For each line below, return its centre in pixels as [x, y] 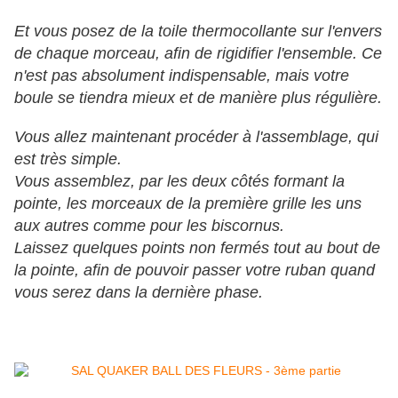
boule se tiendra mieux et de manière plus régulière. [198, 98]
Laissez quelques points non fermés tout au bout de [197, 248]
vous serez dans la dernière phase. [139, 293]
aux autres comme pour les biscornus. [149, 226]
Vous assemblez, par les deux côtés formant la [179, 182]
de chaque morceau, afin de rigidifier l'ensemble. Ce [198, 54]
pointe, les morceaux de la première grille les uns [188, 204]
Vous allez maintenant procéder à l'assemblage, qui [196, 137]
